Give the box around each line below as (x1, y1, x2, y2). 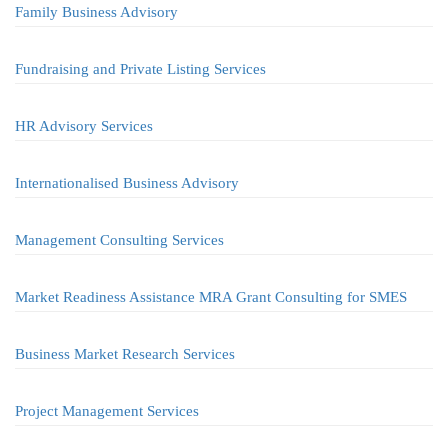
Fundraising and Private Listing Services (15, 61, 266, 77)
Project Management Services (15, 403, 199, 419)
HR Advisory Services (15, 118, 153, 134)
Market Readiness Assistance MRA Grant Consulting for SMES (15, 289, 407, 305)
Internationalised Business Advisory (15, 175, 239, 191)
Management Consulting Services (15, 232, 224, 248)
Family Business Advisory (15, 4, 178, 20)
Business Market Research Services (15, 346, 235, 362)
